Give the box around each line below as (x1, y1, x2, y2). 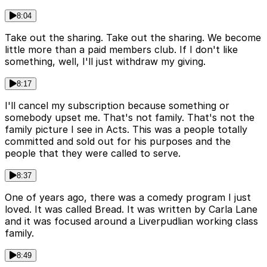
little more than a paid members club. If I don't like (5, 44, 238, 56)
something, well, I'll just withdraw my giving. (5, 55, 206, 68)
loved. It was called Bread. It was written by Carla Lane (5, 203, 257, 216)
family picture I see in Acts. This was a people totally (5, 123, 247, 136)
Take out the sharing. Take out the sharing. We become (5, 32, 261, 44)
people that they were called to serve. (5, 147, 181, 160)
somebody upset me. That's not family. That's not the (5, 111, 254, 124)
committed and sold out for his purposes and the (5, 135, 231, 148)
